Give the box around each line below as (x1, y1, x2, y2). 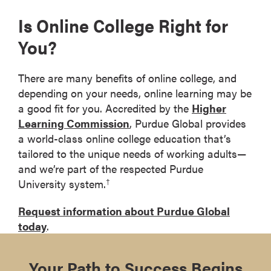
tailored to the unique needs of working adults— (18, 145, 246, 161)
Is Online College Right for (18, 11, 228, 38)
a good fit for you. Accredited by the (18, 100, 192, 116)
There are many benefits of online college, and (18, 70, 237, 85)
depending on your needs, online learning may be (18, 85, 252, 100)
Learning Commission (18, 115, 129, 131)
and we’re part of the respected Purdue (18, 160, 203, 176)
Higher (192, 100, 226, 116)
